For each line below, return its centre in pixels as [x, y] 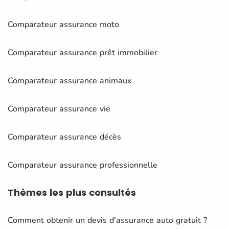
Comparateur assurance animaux [70, 81]
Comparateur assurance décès [64, 137]
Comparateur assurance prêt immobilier [83, 52]
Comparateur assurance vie [59, 109]
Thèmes [29, 192]
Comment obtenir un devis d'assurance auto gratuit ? [107, 220]
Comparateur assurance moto [63, 24]
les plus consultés [93, 192]
